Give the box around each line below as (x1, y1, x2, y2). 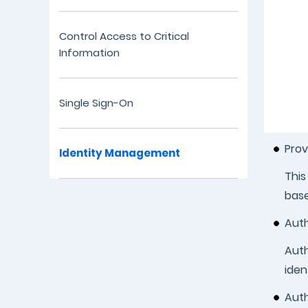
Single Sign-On (59, 96, 134, 110)
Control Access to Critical (59, 29, 190, 43)
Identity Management (59, 146, 181, 160)
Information (59, 45, 120, 60)
